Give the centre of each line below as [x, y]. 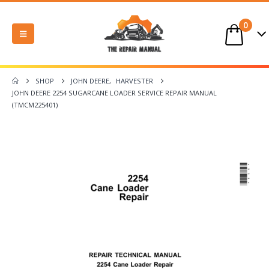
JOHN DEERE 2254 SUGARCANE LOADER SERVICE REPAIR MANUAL [114, 93]
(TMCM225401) [35, 105]
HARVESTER [135, 81]
